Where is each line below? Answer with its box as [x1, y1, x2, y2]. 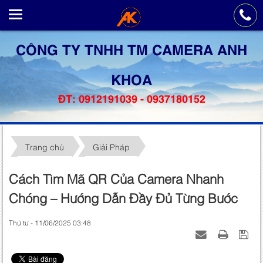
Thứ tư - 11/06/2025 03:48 [9, 218, 91, 227]
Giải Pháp [93, 140, 130, 152]
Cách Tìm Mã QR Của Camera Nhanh [9, 169, 224, 187]
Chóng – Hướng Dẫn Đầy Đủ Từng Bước [9, 188, 238, 206]
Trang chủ [25, 140, 64, 152]
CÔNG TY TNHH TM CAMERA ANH [16, 39, 247, 58]
